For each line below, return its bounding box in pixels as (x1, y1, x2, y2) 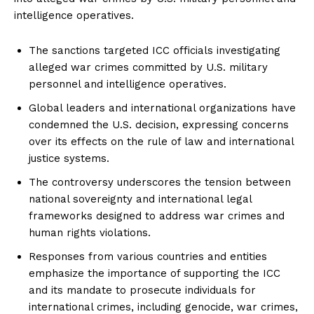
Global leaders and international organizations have (29, 101, 296, 114)
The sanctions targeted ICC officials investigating (29, 43, 280, 57)
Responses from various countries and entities (29, 250, 267, 263)
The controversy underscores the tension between (29, 175, 291, 189)
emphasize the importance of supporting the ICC (29, 266, 280, 280)
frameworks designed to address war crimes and (29, 209, 285, 222)
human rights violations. (29, 226, 151, 239)
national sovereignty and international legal (29, 192, 252, 205)
